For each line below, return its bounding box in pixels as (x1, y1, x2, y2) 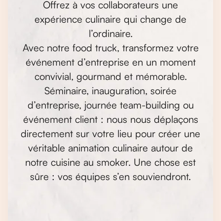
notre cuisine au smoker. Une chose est (25, 156, 196, 169)
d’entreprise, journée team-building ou (27, 99, 194, 111)
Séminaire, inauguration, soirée (44, 84, 177, 97)
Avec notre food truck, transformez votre (22, 41, 199, 54)
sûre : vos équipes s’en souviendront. (30, 170, 191, 183)
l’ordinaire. (88, 27, 133, 40)
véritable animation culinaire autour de (28, 142, 193, 154)
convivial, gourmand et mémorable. (34, 70, 187, 83)
